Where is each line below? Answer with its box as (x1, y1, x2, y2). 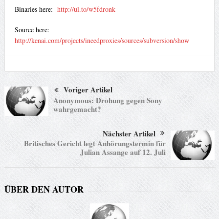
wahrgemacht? (53, 104, 101, 115)
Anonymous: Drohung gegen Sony (53, 95, 162, 106)
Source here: (14, 25, 49, 35)
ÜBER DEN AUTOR (4, 183, 84, 196)
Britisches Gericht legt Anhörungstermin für (24, 138, 166, 149)
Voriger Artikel (63, 84, 112, 95)
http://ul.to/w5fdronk (57, 4, 115, 14)
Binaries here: (14, 4, 55, 14)
